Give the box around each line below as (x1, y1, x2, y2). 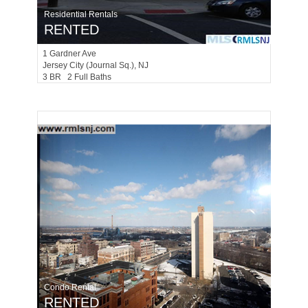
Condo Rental (44, 283, 96, 292)
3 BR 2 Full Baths (43, 72, 118, 82)
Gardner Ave (49, 49, 100, 58)
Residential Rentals (44, 10, 118, 19)
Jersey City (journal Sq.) (43, 60, 134, 70)
